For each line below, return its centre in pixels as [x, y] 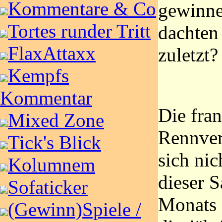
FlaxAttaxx [52, 53]
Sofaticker [48, 187]
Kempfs [38, 76]
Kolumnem [52, 165]
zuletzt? [188, 55]
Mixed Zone [56, 120]
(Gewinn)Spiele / [75, 209]
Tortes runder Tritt [79, 31]
